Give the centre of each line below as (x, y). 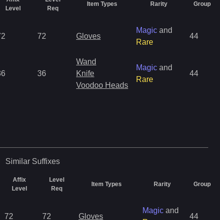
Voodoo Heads (102, 85)
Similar (17, 161)
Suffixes (46, 161)
